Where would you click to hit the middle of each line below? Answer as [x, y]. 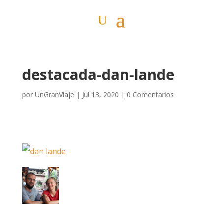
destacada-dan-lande [98, 74]
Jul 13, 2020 [100, 95]
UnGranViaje [54, 95]
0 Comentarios [150, 95]
